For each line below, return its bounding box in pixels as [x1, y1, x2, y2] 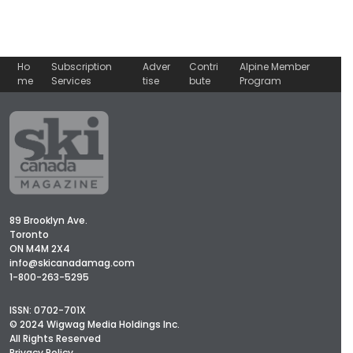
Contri [188, 60, 218, 74]
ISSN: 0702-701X [9, 303, 86, 318]
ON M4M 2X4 [9, 242, 70, 256]
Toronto [9, 228, 49, 242]
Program [240, 74, 282, 88]
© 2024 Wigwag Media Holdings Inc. [9, 318, 180, 332]
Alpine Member [240, 60, 310, 74]
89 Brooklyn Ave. [9, 214, 87, 228]
